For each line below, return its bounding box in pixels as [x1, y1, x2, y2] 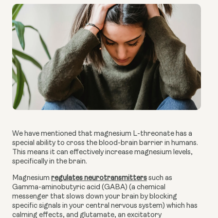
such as [147, 175, 172, 182]
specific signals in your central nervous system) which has [12, 202, 198, 210]
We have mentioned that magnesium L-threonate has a [12, 130, 192, 138]
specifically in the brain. [12, 158, 87, 166]
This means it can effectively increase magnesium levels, [12, 149, 193, 157]
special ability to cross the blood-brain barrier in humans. [12, 140, 198, 147]
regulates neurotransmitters [51, 175, 147, 182]
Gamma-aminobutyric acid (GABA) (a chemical [12, 184, 165, 192]
